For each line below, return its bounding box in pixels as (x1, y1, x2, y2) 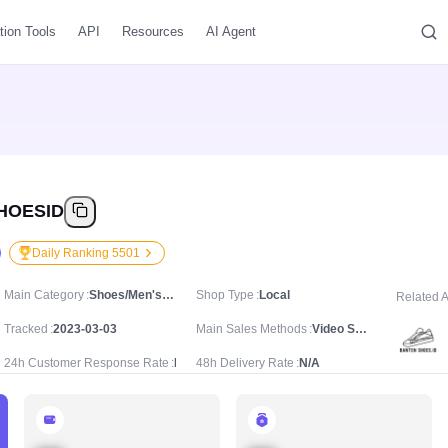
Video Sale (355, 322, 367, 336)
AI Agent (206, 24, 256, 39)
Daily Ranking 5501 (32, 246, 140, 260)
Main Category (4, 288, 84, 302)
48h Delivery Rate (196, 356, 294, 370)
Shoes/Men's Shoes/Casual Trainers (162, 288, 174, 302)
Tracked (4, 322, 48, 336)
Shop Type (196, 288, 254, 302)
